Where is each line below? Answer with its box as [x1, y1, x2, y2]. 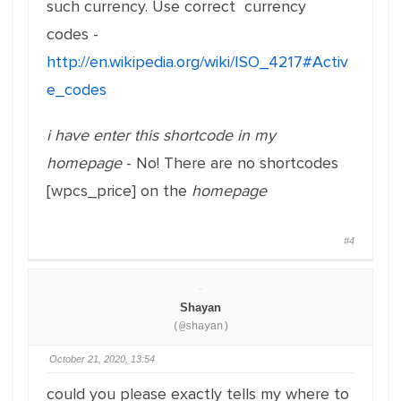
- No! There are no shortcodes [122, 153, 338, 173]
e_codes [47, 80, 107, 99]
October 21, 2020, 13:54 [49, 354, 155, 364]
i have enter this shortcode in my [47, 125, 276, 145]
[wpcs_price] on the [47, 181, 192, 200]
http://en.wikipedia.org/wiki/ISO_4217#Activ [47, 52, 348, 72]
